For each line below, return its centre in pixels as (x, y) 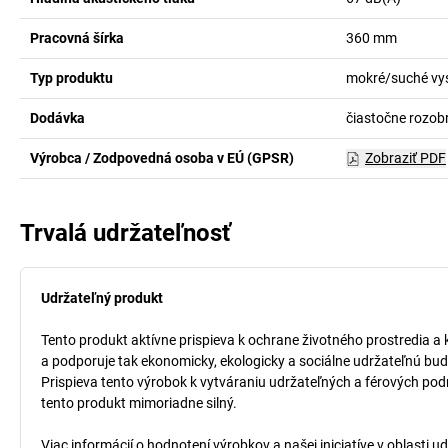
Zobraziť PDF (405, 158)
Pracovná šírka (77, 38)
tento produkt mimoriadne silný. (139, 403)
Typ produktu (71, 78)
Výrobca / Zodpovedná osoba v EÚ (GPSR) (162, 158)
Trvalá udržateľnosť (125, 233)
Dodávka (57, 118)
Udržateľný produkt (102, 298)
